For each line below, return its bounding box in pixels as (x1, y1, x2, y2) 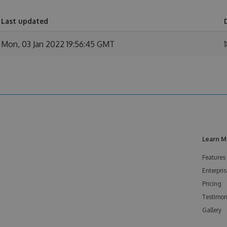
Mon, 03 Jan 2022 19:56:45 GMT (1, 39, 115, 49)
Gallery (202, 206, 221, 214)
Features (202, 154, 225, 161)
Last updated (1, 17, 48, 25)
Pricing (202, 180, 221, 187)
